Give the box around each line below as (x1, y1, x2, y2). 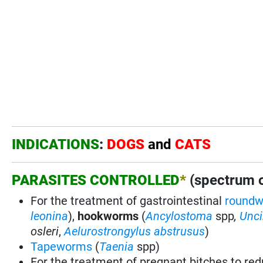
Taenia (99, 239, 134, 254)
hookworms (77, 208, 139, 223)
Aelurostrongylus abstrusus (64, 224, 205, 238)
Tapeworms (31, 239, 93, 254)
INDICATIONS (12, 136, 100, 153)
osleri (31, 224, 59, 238)
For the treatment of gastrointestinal (31, 193, 222, 208)
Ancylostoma (146, 208, 213, 223)
